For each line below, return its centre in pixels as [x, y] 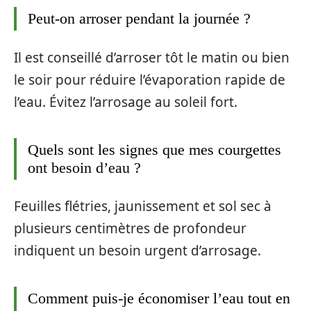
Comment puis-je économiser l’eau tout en [159, 299]
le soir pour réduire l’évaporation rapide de [150, 79]
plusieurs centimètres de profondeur [130, 229]
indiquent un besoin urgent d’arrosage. [137, 251]
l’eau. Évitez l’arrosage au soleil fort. [126, 102]
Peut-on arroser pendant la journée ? [139, 19]
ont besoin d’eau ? [84, 167]
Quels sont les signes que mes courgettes [154, 149]
